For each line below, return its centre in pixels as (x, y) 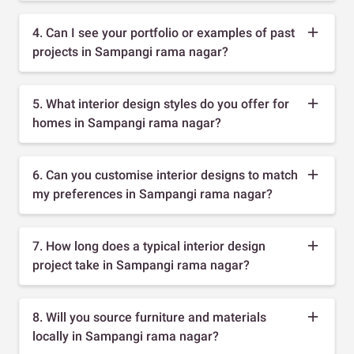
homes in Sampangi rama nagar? (127, 122)
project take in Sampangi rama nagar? (141, 265)
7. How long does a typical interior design (149, 246)
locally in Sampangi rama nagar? (126, 336)
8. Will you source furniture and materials (149, 317)
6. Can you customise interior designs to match (165, 175)
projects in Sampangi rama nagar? (130, 51)
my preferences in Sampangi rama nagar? (153, 194)
